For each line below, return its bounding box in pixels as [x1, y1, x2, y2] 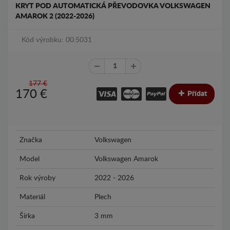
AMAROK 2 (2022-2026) [15, 13, 94, 21]
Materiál [20, 193, 45, 201]
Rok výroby [20, 174, 55, 182]
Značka [20, 136, 42, 144]
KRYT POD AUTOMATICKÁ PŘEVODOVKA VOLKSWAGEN [15, 3, 210, 10]
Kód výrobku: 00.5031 [22, 36, 92, 44]
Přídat [186, 90, 207, 98]
